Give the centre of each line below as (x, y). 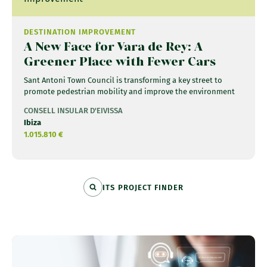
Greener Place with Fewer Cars (120, 61)
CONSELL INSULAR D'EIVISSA (73, 111)
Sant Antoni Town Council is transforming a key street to (123, 80)
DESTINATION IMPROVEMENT (80, 32)
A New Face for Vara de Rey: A (113, 46)
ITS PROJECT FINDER (143, 187)
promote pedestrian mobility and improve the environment (129, 92)
